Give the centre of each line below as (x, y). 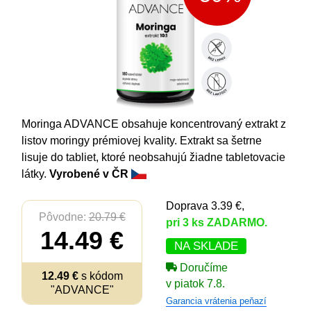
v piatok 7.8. (196, 284)
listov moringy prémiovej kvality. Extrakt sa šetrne (142, 141)
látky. (36, 174)
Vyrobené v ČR (91, 174)
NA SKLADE (207, 246)
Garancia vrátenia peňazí (217, 301)
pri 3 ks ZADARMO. (217, 222)
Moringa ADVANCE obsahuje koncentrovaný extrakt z (154, 124)
